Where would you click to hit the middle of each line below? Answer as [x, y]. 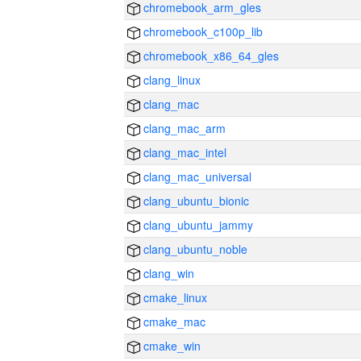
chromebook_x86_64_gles [210, 56]
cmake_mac [173, 322]
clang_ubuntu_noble [194, 249]
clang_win [167, 273]
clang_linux [170, 80]
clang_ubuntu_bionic [195, 201]
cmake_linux [174, 297]
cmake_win [170, 346]
